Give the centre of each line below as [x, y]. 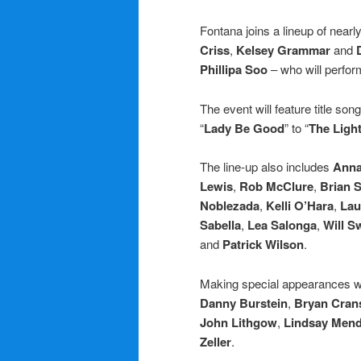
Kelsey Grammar [283, 50]
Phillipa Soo [234, 70]
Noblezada [230, 206]
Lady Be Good [244, 128]
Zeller [216, 341]
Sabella [220, 225]
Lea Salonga [282, 225]
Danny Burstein [244, 303]
